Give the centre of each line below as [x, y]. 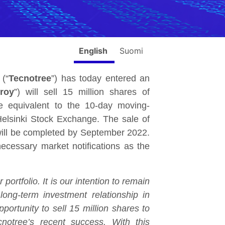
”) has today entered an [101, 78]
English [94, 51]
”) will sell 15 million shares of [82, 92]
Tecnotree [30, 78]
